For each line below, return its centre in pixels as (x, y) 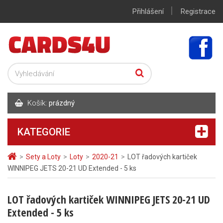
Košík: (37, 103)
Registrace (198, 11)
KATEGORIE (44, 132)
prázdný (62, 103)
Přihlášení (148, 11)
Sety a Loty (43, 157)
